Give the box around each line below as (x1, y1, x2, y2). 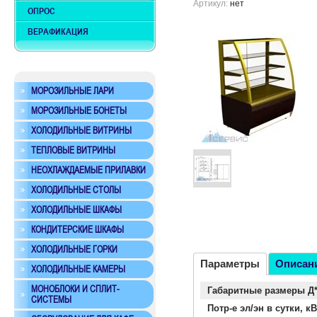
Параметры (200, 258, 260, 270)
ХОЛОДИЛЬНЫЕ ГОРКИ (31, 244, 117, 255)
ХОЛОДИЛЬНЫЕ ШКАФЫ (31, 204, 122, 215)
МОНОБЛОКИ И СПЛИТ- (31, 284, 120, 294)
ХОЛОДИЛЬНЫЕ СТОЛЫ (31, 185, 121, 195)
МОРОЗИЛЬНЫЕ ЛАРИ (31, 86, 114, 96)
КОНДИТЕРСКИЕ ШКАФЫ (31, 224, 124, 235)
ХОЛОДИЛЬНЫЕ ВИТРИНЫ (31, 125, 132, 136)
